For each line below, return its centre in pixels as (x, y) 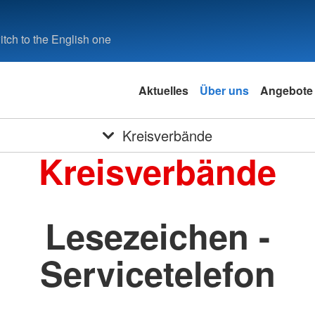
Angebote (286, 90)
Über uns (224, 90)
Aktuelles (163, 90)
